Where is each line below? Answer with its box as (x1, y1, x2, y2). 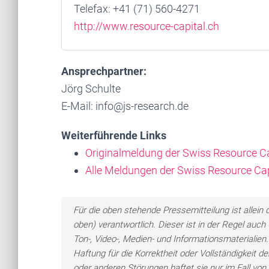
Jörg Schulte (61, 82, 121, 95)
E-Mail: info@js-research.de (61, 100, 189, 112)
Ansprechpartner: (61, 65, 147, 77)
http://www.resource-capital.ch (74, 20, 219, 32)
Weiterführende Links (61, 129, 166, 142)
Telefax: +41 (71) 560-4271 (74, 2, 200, 15)
